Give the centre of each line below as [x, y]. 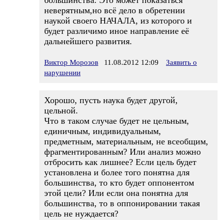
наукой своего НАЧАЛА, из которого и [118, 21]
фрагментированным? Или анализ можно [123, 152]
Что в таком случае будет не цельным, [117, 121]
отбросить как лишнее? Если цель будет [120, 162]
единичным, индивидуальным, [103, 131]
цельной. [61, 110]
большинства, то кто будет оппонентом [119, 183]
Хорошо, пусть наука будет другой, [111, 100]
